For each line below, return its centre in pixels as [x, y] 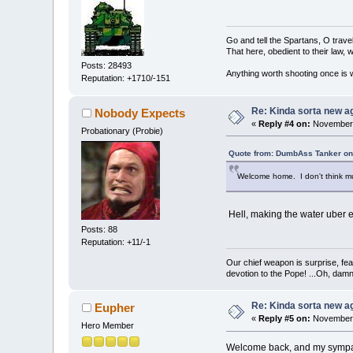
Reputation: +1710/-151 [126, 78]
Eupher [114, 308]
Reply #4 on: [285, 123]
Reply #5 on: [285, 319]
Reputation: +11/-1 [116, 242]
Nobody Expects [139, 113]
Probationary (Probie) [123, 130]
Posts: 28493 [107, 65]
